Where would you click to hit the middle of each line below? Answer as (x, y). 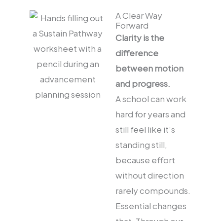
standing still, (141, 145)
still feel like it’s (145, 129)
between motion (149, 68)
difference (137, 53)
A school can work (151, 99)
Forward (132, 25)
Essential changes (151, 206)
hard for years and (150, 114)
